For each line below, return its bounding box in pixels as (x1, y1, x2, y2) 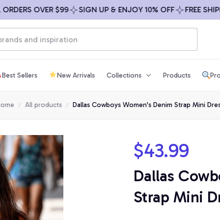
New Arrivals (57, 71, 95, 80)
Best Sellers (2, 71, 37, 80)
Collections (107, 71, 141, 80)
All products (25, 101, 62, 109)
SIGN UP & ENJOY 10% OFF (60, 5, 156, 14)
